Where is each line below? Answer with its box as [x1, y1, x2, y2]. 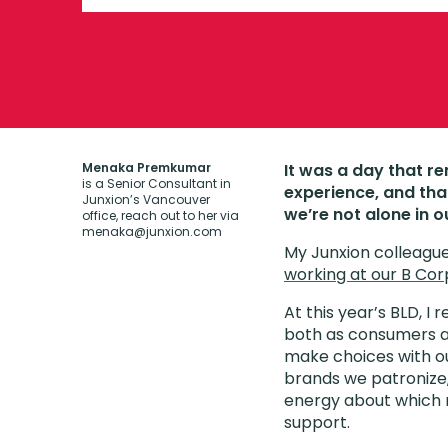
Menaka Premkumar [82, 159, 211, 176]
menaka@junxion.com [82, 223, 222, 240]
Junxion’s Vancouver [82, 191, 210, 208]
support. [284, 411, 350, 434]
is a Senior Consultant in [82, 175, 231, 192]
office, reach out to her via [82, 207, 239, 224]
